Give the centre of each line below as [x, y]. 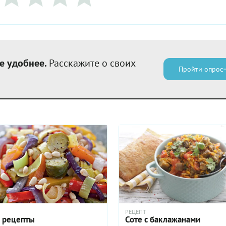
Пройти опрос [201, 69]
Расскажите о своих [92, 63]
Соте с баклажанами [163, 219]
